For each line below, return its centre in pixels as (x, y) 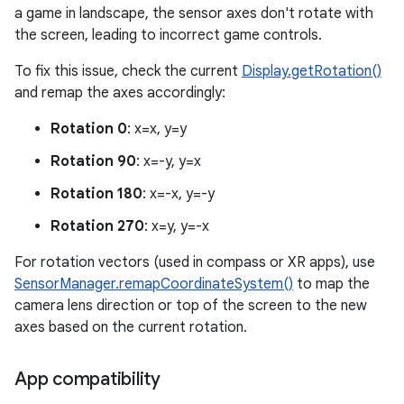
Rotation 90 (93, 162)
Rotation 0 (89, 129)
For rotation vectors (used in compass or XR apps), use (195, 263)
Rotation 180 (96, 194)
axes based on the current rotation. (131, 328)
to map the (331, 285)
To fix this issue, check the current (128, 72)
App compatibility (87, 380)
